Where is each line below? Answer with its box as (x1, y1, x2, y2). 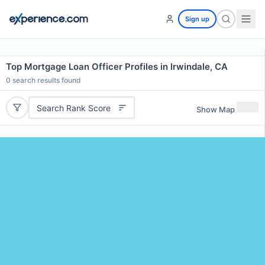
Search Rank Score (36, 102, 111, 113)
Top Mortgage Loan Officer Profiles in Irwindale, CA (6, 61, 228, 72)
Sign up (185, 15, 209, 23)
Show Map (196, 104, 235, 114)
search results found (11, 76, 81, 85)
